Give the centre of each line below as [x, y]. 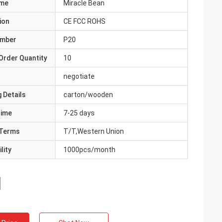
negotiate [79, 76]
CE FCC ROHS [84, 21]
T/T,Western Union [94, 131]
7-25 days [79, 113]
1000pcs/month [89, 150]
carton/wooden [88, 95]
